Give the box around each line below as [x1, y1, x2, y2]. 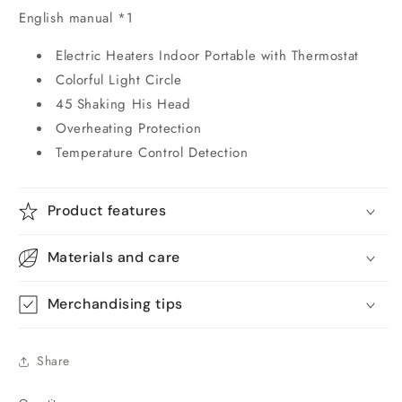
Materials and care [47, 247, 180, 267]
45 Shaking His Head [56, 93, 191, 114]
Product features [47, 200, 167, 220]
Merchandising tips [47, 293, 183, 313]
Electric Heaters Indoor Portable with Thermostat [56, 45, 359, 66]
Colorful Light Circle [56, 69, 182, 90]
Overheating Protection [56, 118, 202, 138]
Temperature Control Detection [56, 142, 249, 162]
